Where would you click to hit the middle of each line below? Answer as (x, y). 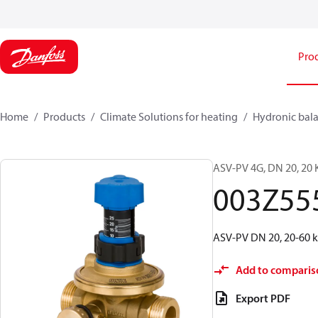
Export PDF (263, 298)
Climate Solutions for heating (169, 116)
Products (64, 116)
